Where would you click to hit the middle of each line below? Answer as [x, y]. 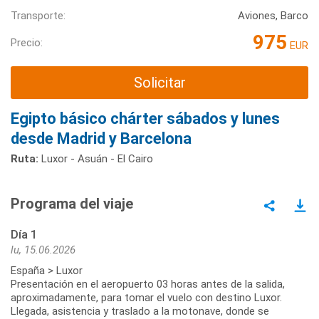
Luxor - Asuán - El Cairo [96, 158]
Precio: [27, 42]
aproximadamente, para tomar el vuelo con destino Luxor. [146, 297]
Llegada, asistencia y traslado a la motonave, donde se [140, 311]
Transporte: [38, 16]
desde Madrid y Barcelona [101, 138]
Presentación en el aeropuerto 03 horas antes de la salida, [148, 284]
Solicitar [159, 83]
